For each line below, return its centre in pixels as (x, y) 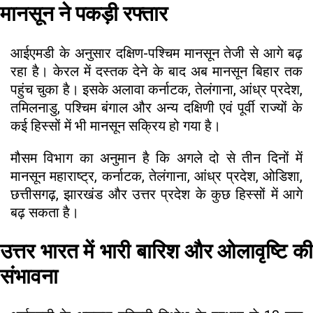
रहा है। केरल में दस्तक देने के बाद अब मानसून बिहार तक (156, 72)
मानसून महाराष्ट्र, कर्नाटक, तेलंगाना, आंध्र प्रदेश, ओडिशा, (156, 176)
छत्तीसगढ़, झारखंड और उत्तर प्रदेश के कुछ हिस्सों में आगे (156, 195)
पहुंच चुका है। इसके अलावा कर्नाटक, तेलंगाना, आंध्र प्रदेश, (156, 90)
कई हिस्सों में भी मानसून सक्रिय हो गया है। (116, 126)
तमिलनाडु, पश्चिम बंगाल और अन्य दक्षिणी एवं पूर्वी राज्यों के (156, 108)
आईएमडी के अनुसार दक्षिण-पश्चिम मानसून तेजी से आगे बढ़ (156, 53)
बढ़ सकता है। (45, 213)
